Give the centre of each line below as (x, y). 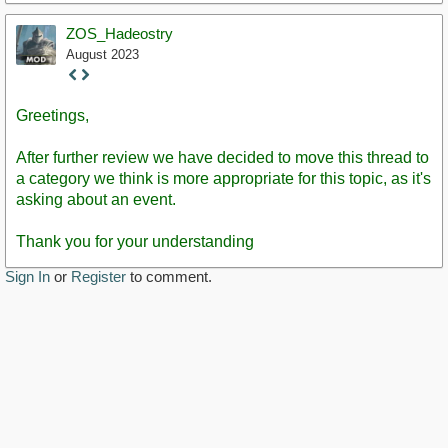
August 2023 (102, 55)
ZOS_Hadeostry (119, 34)
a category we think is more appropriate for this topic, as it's (223, 178)
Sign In (27, 276)
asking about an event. (96, 199)
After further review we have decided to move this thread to (222, 157)
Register (98, 276)
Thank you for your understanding (135, 241)
